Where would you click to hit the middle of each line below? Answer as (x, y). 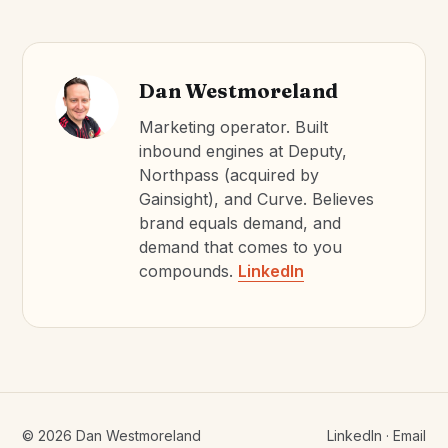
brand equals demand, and (240, 223)
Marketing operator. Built (234, 127)
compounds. (189, 271)
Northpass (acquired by (229, 175)
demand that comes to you (241, 247)
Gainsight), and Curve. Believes (257, 199)
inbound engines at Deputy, (243, 151)
